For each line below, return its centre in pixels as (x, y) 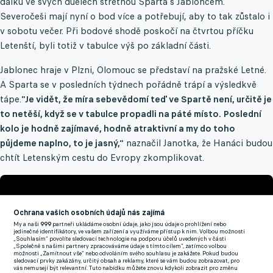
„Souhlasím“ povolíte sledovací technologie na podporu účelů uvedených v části (120, 239)
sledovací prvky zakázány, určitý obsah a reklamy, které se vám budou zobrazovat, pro (127, 261)
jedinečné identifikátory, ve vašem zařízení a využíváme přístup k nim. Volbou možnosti (129, 232)
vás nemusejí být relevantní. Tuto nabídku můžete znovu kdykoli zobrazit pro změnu (126, 268)
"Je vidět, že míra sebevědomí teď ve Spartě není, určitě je (147, 99)
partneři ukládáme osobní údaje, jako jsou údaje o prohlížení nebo (139, 224)
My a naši (27, 224)
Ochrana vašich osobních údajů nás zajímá (89, 213)
